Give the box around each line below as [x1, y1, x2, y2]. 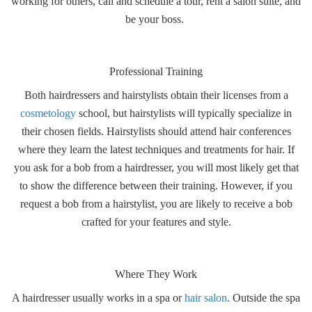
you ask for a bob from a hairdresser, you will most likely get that [13, 162, 299, 173]
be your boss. [125, 13, 187, 25]
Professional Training [109, 65, 203, 78]
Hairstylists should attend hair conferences [106, 125, 291, 137]
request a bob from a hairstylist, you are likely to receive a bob [19, 198, 292, 210]
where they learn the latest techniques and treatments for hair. [17, 143, 285, 155]
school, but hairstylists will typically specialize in [76, 107, 292, 119]
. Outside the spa [227, 292, 300, 304]
